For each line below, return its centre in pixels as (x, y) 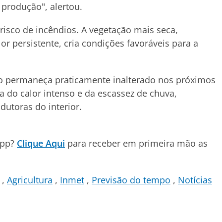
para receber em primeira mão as (136, 143)
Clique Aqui (41, 143)
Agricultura (30, 180)
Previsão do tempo (131, 180)
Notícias (195, 180)
